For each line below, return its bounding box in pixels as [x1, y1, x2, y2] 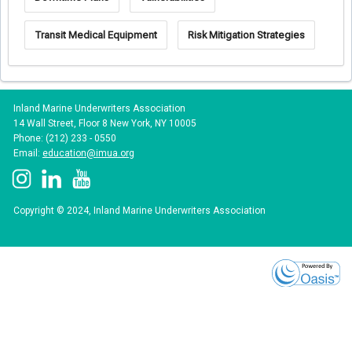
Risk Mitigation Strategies [187, 28, 305, 41]
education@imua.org [42, 148, 134, 159]
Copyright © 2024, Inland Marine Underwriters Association [13, 205, 266, 217]
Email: [13, 148, 42, 159]
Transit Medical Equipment [34, 28, 157, 41]
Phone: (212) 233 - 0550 [13, 133, 116, 145]
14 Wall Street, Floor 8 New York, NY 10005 [13, 118, 196, 130]
